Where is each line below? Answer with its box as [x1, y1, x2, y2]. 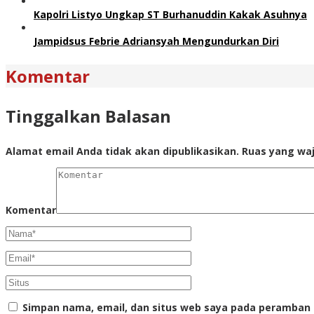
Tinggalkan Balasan [6, 104, 171, 128]
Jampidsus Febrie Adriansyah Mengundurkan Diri [34, 34, 279, 48]
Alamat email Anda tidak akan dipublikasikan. [6, 144, 239, 158]
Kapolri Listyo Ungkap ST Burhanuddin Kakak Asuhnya [34, 7, 307, 21]
